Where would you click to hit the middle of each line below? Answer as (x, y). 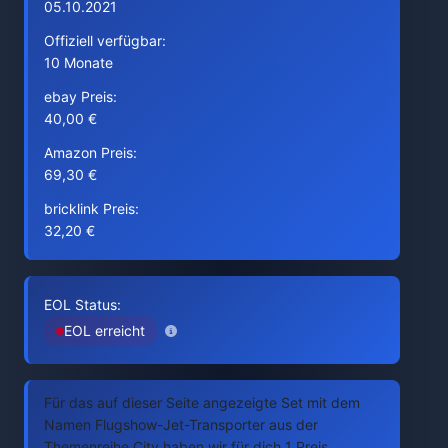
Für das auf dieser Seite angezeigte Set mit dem (202, 402)
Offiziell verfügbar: (105, 40)
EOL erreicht (104, 330)
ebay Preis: (80, 96)
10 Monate (78, 62)
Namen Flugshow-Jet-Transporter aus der (181, 424)
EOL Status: (82, 304)
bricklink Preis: (91, 208)
